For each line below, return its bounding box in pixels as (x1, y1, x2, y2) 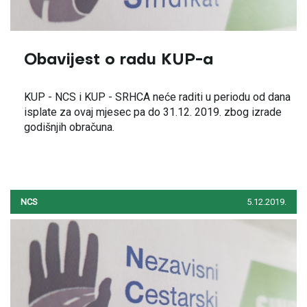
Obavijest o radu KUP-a (24, 53, 213, 68)
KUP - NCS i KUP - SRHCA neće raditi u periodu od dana (24, 90, 291, 103)
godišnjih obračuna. (24, 121, 114, 134)
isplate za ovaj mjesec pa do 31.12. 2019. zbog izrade (24, 106, 282, 119)
